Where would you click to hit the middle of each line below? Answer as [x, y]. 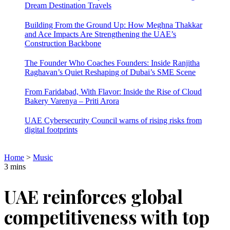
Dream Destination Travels [68, 5]
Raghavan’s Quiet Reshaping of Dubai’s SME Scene [110, 72]
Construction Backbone [63, 43]
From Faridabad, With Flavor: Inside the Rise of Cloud [113, 92]
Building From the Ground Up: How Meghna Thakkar [113, 25]
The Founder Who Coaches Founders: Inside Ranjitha [112, 63]
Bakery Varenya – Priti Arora [72, 101]
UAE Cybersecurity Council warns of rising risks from [113, 120]
